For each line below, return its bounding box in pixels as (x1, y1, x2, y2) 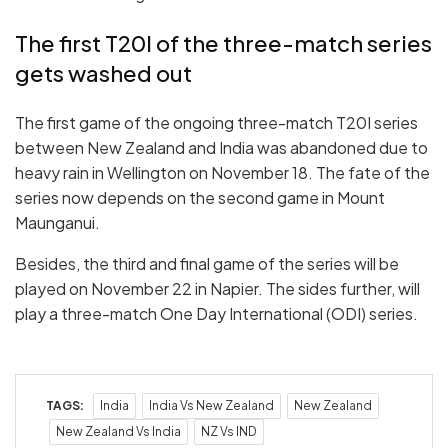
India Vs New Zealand (149, 397, 274, 413)
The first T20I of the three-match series (15, 28, 432, 57)
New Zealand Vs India (56, 423, 181, 439)
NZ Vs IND (201, 423, 257, 439)
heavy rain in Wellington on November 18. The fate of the (15, 161, 430, 183)
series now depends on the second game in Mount (15, 186, 385, 208)
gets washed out (15, 58, 192, 87)
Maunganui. (15, 211, 100, 233)
